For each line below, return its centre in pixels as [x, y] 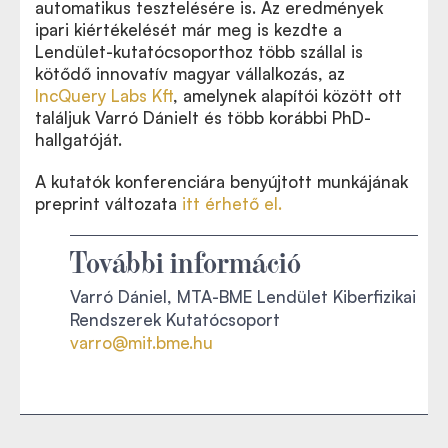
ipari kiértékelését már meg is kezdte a [188, 29]
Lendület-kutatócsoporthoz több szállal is [199, 51]
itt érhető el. [232, 203]
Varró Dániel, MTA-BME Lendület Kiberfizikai [243, 296]
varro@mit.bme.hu [141, 342]
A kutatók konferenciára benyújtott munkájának [221, 181]
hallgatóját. [78, 139]
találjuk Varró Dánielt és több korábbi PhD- [203, 117]
